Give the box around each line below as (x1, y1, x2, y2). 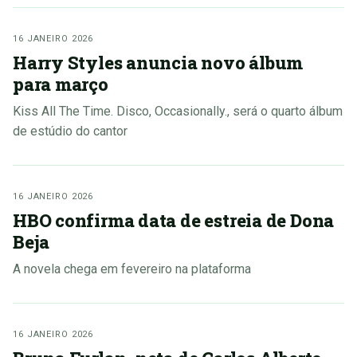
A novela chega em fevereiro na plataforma (13, 261, 251, 277)
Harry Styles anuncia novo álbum (13, 51, 304, 75)
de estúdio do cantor (13, 124, 127, 139)
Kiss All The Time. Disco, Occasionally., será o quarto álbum (13, 104, 343, 120)
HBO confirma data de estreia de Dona (13, 209, 335, 233)
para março (13, 73, 108, 96)
